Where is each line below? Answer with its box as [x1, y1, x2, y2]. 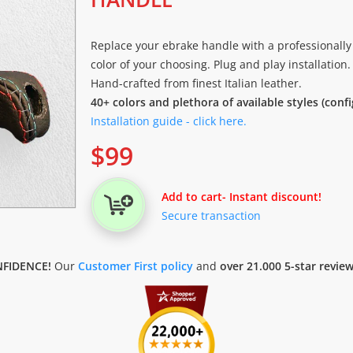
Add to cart [162, 189, 222, 204]
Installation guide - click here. [91, 113, 247, 128]
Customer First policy [77, 258, 193, 273]
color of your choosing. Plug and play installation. [91, 57, 351, 72]
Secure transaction [162, 208, 261, 223]
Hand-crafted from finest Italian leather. [91, 76, 302, 91]
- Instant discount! [222, 189, 321, 204]
